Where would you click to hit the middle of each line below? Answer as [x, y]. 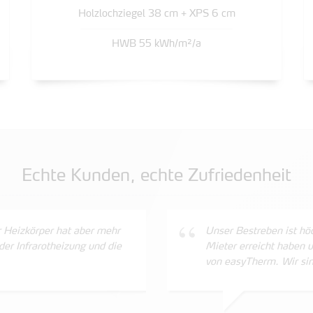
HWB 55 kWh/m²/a [156, 44]
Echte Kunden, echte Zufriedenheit [156, 176]
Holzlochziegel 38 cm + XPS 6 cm [156, 14]
